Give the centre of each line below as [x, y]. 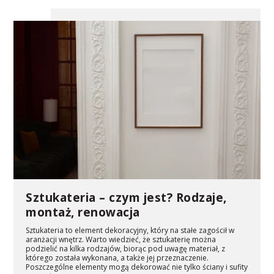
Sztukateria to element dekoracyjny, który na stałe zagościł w [130, 230]
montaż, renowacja [83, 212]
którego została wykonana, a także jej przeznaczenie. [117, 257]
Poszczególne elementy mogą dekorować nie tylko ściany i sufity [137, 267]
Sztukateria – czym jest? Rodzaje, [126, 197]
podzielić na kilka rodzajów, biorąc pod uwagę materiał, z [126, 248]
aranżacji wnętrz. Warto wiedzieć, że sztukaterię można [121, 239]
